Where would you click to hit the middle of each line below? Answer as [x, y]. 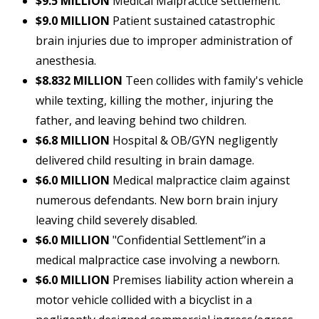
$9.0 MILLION [73, 21]
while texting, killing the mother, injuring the [155, 101]
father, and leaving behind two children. [141, 121]
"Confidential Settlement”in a [188, 240]
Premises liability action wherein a [202, 280]
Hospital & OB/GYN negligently [194, 141]
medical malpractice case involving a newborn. [158, 260]
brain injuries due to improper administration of [164, 41]
